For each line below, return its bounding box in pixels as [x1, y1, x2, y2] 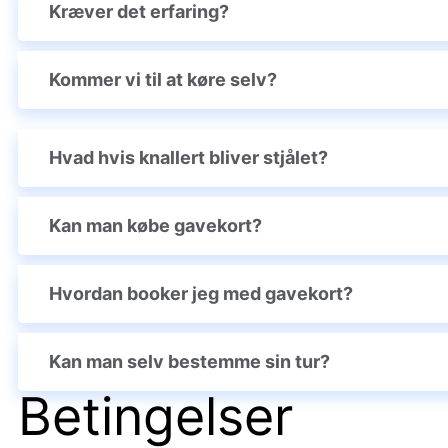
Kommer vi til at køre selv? [49, 69, 277, 91]
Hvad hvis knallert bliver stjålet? [49, 147, 328, 169]
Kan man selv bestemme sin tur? [49, 351, 330, 373]
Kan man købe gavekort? [49, 215, 262, 237]
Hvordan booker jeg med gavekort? [49, 283, 353, 305]
